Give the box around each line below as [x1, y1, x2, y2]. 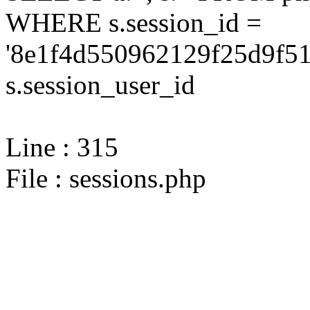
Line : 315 [6, 132, 118, 162]
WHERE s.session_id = [6, 8, 262, 37]
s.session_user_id [6, 70, 195, 100]
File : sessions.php [6, 163, 206, 193]
